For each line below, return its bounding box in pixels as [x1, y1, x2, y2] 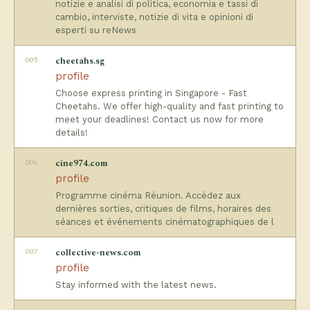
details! [55, 127, 88, 138]
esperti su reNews [55, 25, 136, 35]
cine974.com [55, 156, 108, 170]
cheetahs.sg [55, 54, 104, 68]
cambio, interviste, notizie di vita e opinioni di [55, 12, 253, 22]
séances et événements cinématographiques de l [55, 217, 274, 227]
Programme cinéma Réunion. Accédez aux [55, 190, 241, 201]
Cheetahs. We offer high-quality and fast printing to [55, 101, 284, 111]
